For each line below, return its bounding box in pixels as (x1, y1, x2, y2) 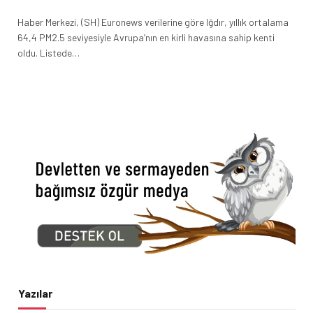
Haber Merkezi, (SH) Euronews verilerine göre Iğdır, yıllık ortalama (17, 15, 289, 28)
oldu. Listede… (17, 46, 80, 59)
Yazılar (18, 286, 52, 300)
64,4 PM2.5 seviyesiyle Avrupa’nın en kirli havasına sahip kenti (17, 31, 275, 43)
